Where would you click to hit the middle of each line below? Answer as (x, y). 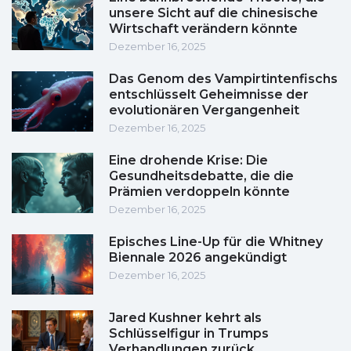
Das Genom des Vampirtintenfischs (223, 79)
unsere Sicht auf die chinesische (213, 13)
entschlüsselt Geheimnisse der (209, 95)
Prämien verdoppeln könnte (199, 192)
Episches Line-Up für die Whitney (216, 242)
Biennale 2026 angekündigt (198, 258)
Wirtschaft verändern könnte (203, 29)
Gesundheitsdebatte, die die (201, 176)
